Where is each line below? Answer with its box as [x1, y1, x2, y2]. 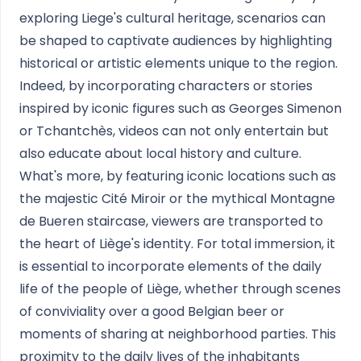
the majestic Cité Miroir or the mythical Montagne [19, 189, 335, 208]
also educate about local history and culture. [19, 144, 301, 163]
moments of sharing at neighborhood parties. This [19, 325, 336, 343]
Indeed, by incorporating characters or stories [19, 77, 313, 95]
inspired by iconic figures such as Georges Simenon [19, 99, 342, 118]
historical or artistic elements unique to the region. [19, 54, 338, 73]
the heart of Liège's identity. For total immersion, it [19, 234, 335, 253]
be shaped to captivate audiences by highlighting [19, 31, 332, 50]
